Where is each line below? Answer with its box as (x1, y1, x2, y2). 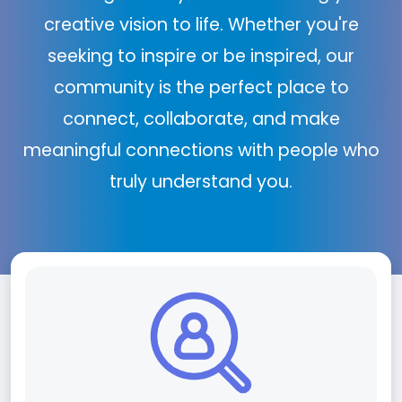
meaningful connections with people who (22, 138, 380, 162)
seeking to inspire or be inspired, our (48, 44, 354, 68)
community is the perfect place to (53, 75, 349, 100)
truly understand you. (109, 170, 293, 194)
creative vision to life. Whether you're (43, 13, 359, 37)
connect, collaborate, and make (62, 107, 340, 131)
